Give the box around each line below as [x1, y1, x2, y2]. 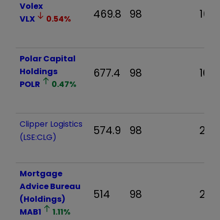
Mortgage [20, 167, 62, 179]
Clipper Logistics [20, 118, 82, 130]
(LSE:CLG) [20, 131, 56, 143]
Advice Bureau [20, 180, 81, 192]
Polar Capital [20, 53, 76, 64]
